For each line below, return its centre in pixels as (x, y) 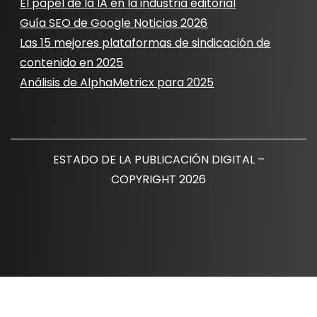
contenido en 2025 (72, 63)
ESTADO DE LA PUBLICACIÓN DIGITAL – (158, 160)
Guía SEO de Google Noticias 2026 (114, 23)
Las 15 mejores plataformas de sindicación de (145, 43)
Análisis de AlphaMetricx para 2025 (117, 82)
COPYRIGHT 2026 (158, 179)
